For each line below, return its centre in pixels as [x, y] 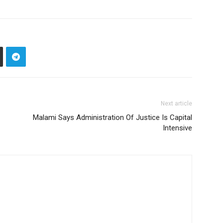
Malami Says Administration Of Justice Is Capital [112, 118]
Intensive [177, 128]
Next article [176, 104]
